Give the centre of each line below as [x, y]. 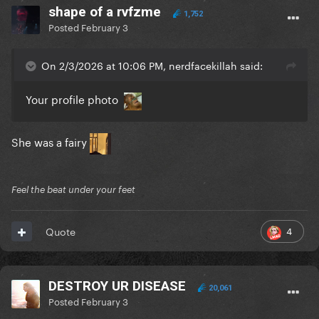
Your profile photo [75, 99]
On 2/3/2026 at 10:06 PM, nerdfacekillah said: [152, 65]
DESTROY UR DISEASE [117, 286]
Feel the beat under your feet [73, 190]
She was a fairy [51, 141]
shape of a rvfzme [105, 12]
